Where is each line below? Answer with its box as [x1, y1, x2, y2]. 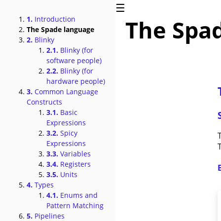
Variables [58, 149, 91, 158]
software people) [46, 56, 102, 65]
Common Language [33, 87, 98, 96]
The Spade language [27, 25, 94, 34]
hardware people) [46, 76, 105, 86]
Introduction [33, 14, 75, 24]
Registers [58, 159, 91, 169]
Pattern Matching [46, 201, 104, 210]
